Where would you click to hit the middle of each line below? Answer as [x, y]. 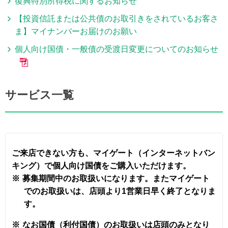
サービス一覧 [39, 95]
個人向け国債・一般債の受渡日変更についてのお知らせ [117, 49]
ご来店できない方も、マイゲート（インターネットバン [113, 153]
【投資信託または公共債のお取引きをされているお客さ [117, 19]
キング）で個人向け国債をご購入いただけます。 [101, 166]
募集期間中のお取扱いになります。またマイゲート [116, 178]
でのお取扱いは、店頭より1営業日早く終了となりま [120, 191]
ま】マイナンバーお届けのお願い [76, 31]
